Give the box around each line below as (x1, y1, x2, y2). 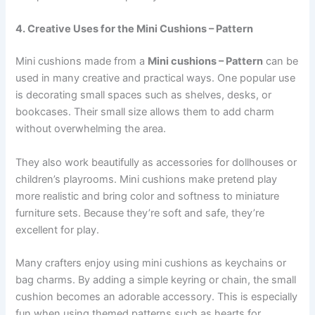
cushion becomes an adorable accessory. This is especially (15, 290, 298, 303)
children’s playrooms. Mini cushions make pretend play (15, 172, 278, 186)
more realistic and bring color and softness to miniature (15, 189, 280, 202)
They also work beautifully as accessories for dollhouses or (15, 155, 297, 169)
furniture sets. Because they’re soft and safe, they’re (15, 206, 265, 219)
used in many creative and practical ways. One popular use (15, 72, 296, 85)
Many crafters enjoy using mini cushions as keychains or (15, 256, 287, 269)
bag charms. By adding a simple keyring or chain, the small (15, 273, 297, 286)
